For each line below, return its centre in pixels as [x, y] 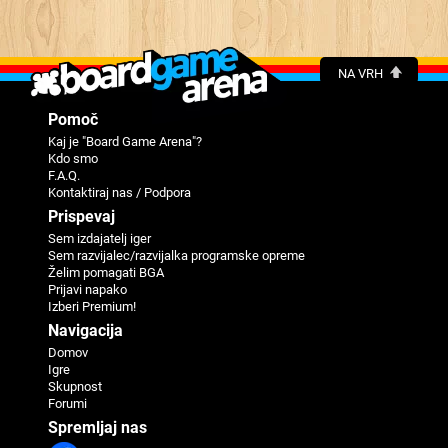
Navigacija [85, 330]
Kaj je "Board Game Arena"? [125, 141]
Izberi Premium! [92, 306]
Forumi [67, 403]
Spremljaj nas [97, 427]
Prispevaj [81, 216]
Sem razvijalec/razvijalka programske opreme [176, 255]
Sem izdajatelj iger [99, 238]
